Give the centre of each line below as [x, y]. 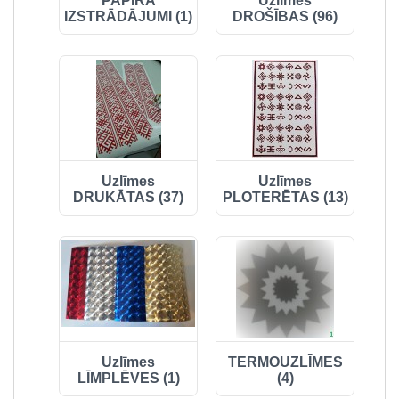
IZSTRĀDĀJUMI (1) [128, 16]
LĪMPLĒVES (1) [128, 378]
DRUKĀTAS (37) [128, 197]
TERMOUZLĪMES [285, 362]
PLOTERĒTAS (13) [285, 197]
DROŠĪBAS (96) [285, 16]
